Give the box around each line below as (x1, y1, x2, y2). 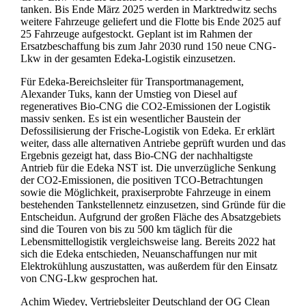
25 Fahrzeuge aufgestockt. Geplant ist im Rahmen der (20, 28, 252, 40)
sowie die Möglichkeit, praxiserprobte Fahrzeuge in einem (20, 186, 270, 199)
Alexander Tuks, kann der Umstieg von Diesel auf (20, 88, 237, 100)
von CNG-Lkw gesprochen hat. (20, 273, 158, 285)
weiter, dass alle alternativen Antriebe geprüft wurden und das (20, 137, 286, 150)
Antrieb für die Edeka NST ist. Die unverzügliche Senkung (20, 162, 276, 174)
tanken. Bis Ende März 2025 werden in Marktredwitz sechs (20, 3, 277, 16)
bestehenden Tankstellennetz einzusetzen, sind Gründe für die (20, 199, 286, 211)
